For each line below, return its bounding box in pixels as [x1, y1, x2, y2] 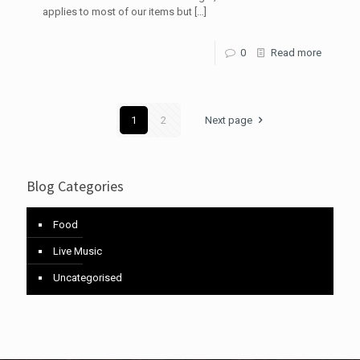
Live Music [53, 245, 102, 258]
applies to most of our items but [43, 6, 192, 18]
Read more [271, 47, 321, 59]
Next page [205, 114, 253, 127]
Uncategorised [53, 272, 122, 284]
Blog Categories [27, 177, 124, 196]
